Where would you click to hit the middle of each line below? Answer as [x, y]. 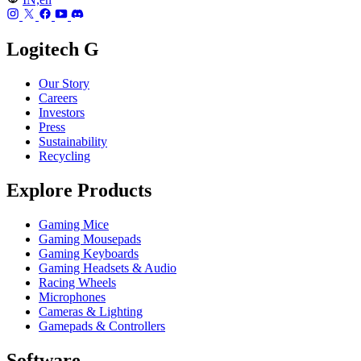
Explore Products [79, 191]
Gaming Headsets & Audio [108, 268]
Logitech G [53, 50]
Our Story [64, 84]
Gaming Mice [74, 225]
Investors [62, 113]
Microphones [72, 297]
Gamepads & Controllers [102, 326]
